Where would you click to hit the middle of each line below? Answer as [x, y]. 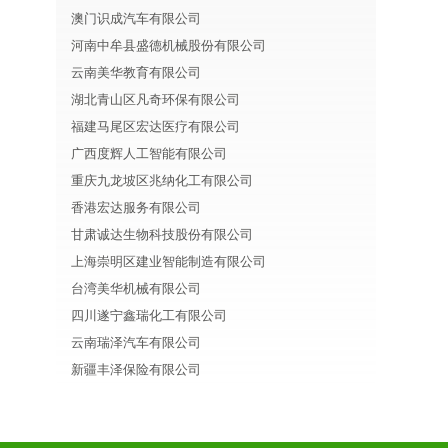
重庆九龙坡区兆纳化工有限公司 [162, 180]
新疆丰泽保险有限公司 [136, 369]
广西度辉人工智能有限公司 [149, 153]
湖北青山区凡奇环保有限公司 [155, 99]
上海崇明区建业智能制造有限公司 [168, 261]
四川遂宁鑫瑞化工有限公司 [149, 315]
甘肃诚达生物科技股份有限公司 [162, 234]
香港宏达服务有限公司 [136, 207]
